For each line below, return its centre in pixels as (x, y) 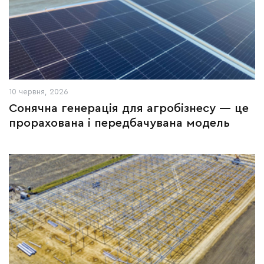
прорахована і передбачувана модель (119, 123)
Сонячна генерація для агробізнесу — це (129, 108)
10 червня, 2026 (39, 92)
